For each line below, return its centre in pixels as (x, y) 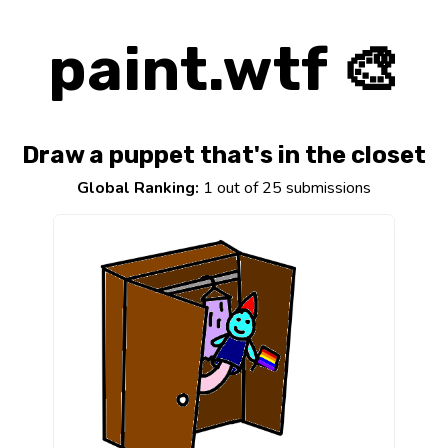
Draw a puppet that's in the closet (224, 155)
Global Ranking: (138, 188)
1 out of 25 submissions (285, 188)
